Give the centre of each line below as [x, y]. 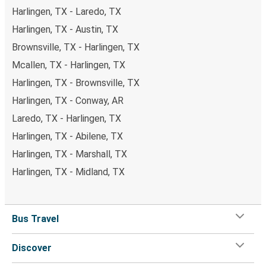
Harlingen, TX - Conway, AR [68, 100]
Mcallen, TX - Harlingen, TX [69, 65]
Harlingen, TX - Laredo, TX [66, 11]
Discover [32, 248]
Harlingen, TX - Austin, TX [65, 29]
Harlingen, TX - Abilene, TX [67, 136]
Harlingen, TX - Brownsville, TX [76, 83]
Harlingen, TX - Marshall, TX [69, 154]
